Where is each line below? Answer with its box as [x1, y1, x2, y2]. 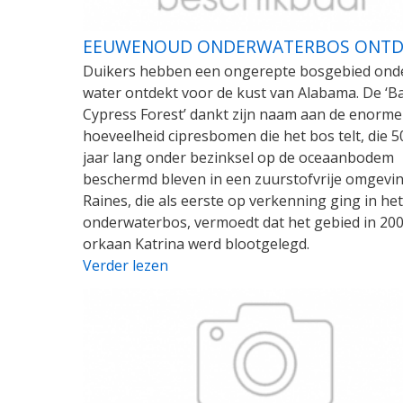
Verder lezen [83, 255, 168, 276]
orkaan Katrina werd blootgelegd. [83, 234, 309, 255]
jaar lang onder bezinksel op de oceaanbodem [83, 148, 394, 168]
